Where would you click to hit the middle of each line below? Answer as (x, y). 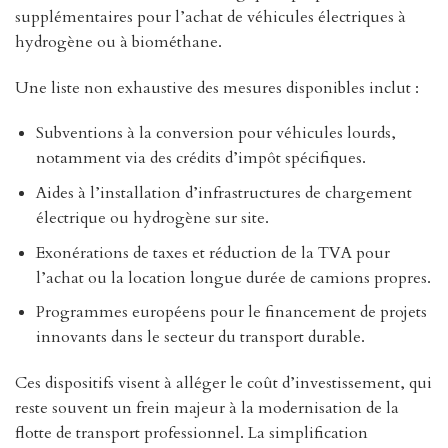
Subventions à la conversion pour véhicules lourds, (215, 133)
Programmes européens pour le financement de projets (231, 312)
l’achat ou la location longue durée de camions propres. (233, 277)
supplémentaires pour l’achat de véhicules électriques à (210, 16)
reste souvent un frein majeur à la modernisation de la (207, 407)
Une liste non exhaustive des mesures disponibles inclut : (217, 87)
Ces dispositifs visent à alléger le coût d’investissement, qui (223, 382)
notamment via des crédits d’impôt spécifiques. (200, 158)
